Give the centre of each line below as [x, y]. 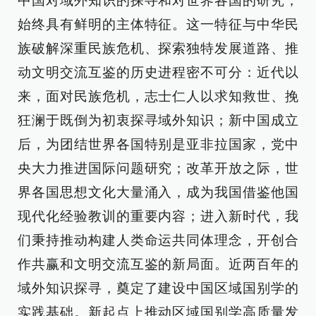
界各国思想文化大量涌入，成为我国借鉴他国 [158, 192]
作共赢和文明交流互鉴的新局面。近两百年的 [158, 264]
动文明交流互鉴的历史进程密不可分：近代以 [158, 72]
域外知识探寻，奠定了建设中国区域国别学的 [158, 288]
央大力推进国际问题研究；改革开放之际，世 [158, 168]
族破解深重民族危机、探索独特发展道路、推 [158, 48]
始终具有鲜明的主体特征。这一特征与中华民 [158, 24]
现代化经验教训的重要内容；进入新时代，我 [158, 216]
